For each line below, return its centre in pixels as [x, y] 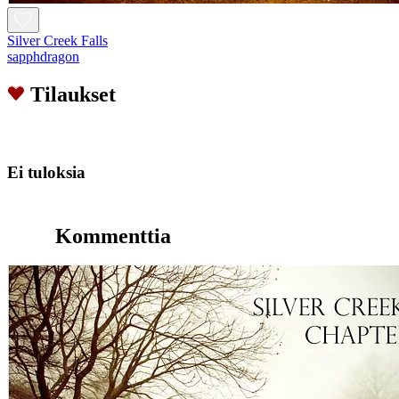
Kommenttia [113, 236]
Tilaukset [73, 95]
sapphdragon [43, 57]
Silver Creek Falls [57, 41]
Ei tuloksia [46, 172]
